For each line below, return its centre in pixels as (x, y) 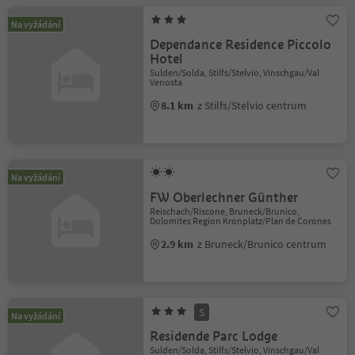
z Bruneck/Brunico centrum (262, 244)
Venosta (166, 82)
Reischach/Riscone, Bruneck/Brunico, (225, 211)
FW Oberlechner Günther (224, 197)
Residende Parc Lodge (214, 336)
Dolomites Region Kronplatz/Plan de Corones (241, 220)
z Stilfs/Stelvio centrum (252, 105)
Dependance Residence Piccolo (241, 44)
